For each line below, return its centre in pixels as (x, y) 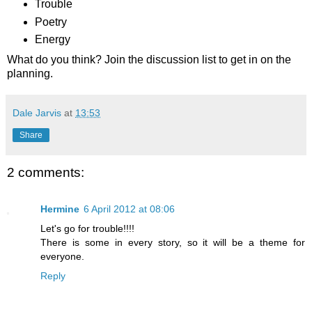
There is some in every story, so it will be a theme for (173, 242)
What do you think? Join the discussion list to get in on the (149, 60)
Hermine (60, 209)
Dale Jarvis (37, 113)
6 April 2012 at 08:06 (129, 209)
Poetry (50, 22)
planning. (30, 74)
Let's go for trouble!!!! (87, 228)
